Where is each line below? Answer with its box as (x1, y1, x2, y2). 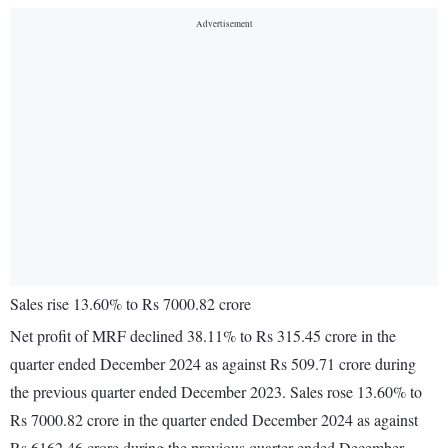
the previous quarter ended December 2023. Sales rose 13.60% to (10, 381, 422, 403)
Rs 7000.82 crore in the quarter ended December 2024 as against (10, 409, 418, 431)
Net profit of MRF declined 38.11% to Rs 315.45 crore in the (10, 325, 396, 347)
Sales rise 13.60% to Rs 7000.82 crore (10, 293, 251, 315)
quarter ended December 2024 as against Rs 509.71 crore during (10, 353, 416, 375)
